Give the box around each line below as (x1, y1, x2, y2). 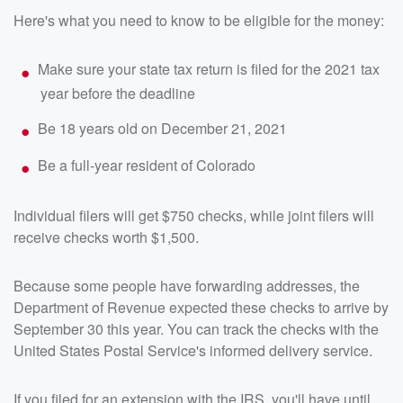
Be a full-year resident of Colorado (38, 155, 256, 176)
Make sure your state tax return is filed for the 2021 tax (38, 58, 381, 80)
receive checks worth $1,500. (13, 227, 199, 248)
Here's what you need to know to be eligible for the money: (13, 10, 384, 31)
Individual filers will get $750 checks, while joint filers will (13, 205, 374, 227)
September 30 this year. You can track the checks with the (13, 318, 379, 340)
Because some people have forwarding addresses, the (13, 275, 360, 297)
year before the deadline (40, 82, 196, 103)
